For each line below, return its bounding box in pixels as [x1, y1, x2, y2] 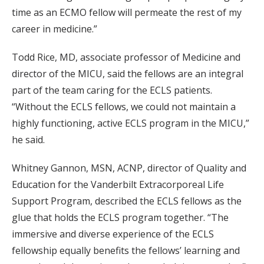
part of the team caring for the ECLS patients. [12, 84, 212, 97]
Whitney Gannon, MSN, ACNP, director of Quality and [12, 161, 246, 175]
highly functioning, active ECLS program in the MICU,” [12, 117, 249, 130]
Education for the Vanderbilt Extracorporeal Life [12, 178, 224, 192]
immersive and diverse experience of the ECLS [12, 227, 214, 241]
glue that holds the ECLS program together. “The [12, 211, 229, 225]
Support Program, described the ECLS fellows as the [12, 194, 242, 208]
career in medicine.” [12, 22, 97, 36]
